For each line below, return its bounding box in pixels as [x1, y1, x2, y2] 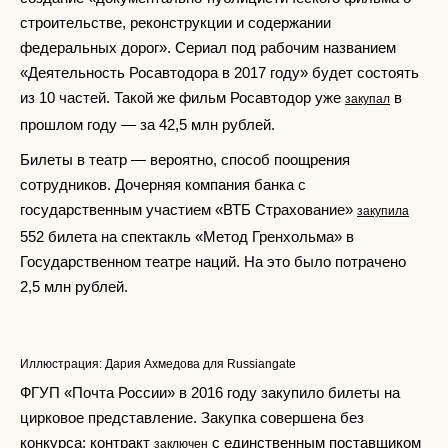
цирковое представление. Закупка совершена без [20, 409, 364, 426]
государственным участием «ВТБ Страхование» [20, 201, 357, 218]
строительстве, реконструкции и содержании [20, 14, 331, 31]
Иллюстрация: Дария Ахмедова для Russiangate [20, 357, 296, 371]
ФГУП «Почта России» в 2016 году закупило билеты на [20, 384, 400, 401]
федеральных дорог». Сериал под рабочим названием [20, 39, 396, 56]
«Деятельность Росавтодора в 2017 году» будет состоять [20, 64, 419, 81]
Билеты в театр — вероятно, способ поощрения [20, 151, 350, 168]
